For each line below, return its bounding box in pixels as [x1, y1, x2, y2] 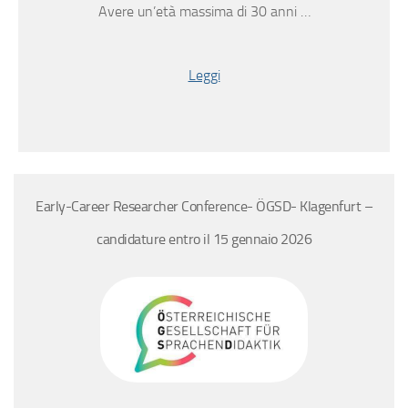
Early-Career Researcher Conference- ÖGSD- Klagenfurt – [36, 198, 372, 216]
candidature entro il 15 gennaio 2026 [97, 230, 311, 249]
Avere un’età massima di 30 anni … [97, 3, 311, 21]
